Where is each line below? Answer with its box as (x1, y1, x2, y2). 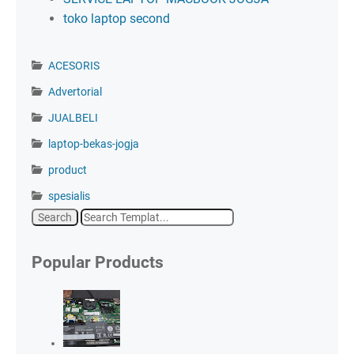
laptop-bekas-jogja (48, 137, 139, 151)
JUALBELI (48, 111, 98, 125)
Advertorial (48, 85, 102, 99)
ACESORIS (48, 59, 100, 73)
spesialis (48, 190, 90, 203)
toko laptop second (63, 11, 170, 27)
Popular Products (32, 253, 164, 273)
